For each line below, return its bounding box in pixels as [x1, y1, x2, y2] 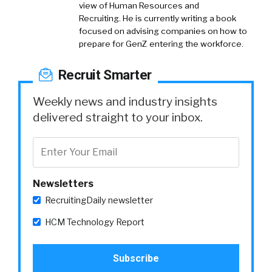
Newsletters [33, 177, 93, 189]
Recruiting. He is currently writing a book [79, 13, 236, 23]
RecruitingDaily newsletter [45, 194, 153, 206]
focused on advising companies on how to [79, 25, 247, 36]
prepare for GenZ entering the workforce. [79, 38, 245, 49]
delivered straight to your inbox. [33, 109, 203, 124]
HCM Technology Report [45, 216, 144, 228]
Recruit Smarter [55, 66, 152, 83]
